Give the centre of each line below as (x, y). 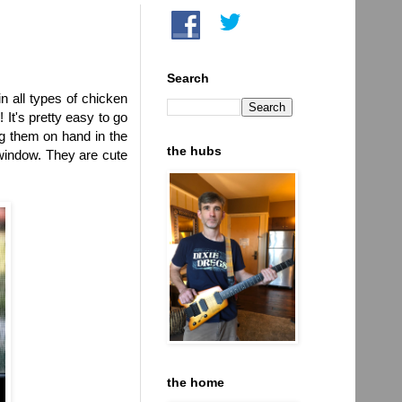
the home (196, 382)
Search (188, 78)
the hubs (194, 150)
